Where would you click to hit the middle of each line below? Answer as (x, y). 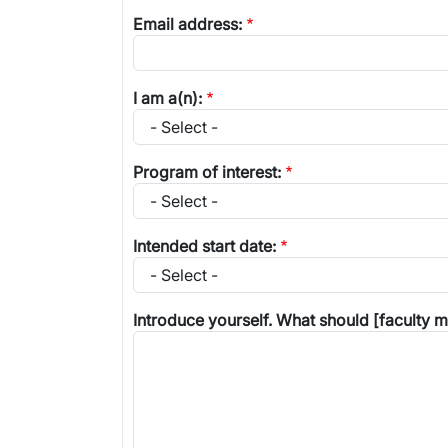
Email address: (187, 24)
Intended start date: (204, 246)
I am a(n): (167, 98)
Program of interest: (207, 172)
